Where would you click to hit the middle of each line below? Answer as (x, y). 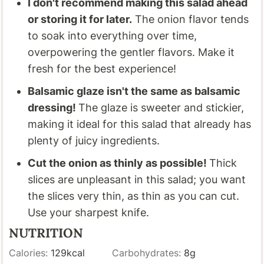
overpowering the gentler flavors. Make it (131, 52)
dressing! (53, 107)
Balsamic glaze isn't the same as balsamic (134, 91)
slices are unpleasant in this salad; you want (137, 179)
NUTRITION (46, 232)
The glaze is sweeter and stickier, (161, 107)
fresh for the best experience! (102, 68)
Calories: (30, 253)
